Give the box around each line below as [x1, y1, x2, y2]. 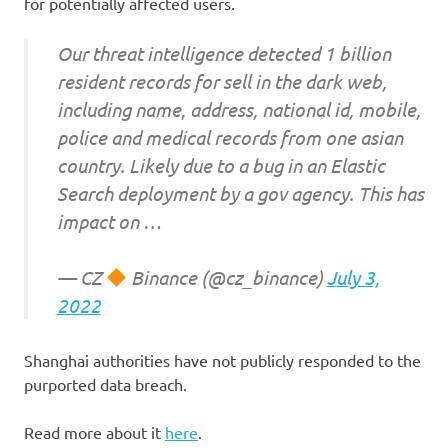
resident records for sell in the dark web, [56, 68, 387, 93]
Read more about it [24, 421, 165, 442]
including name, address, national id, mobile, [56, 96, 421, 121]
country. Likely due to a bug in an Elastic [56, 152, 385, 177]
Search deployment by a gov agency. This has [56, 180, 424, 205]
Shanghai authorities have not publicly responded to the [24, 349, 421, 370]
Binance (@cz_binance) [127, 265, 328, 290]
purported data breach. [24, 373, 187, 394]
